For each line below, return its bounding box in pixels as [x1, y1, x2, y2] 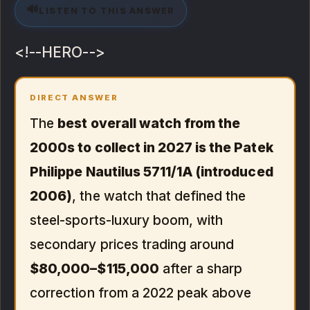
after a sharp [158, 259, 243, 277]
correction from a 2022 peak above [30, 284, 252, 301]
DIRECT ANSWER [30, 92, 118, 102]
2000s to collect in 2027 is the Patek [30, 138, 273, 156]
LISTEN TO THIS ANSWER [39, 5, 175, 16]
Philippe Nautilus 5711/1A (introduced [30, 163, 273, 180]
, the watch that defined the [72, 187, 246, 204]
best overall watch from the [57, 114, 241, 131]
